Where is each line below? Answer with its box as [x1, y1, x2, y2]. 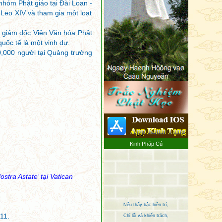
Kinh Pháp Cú [129, 141, 163, 147]
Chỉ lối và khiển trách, [123, 199, 168, 204]
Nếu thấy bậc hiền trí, [123, 188, 168, 193]
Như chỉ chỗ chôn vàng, [121, 210, 171, 215]
